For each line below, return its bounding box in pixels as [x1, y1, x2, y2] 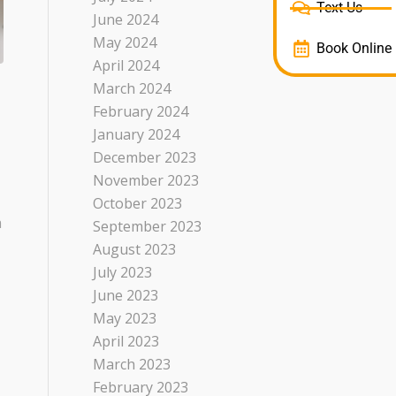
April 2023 [93, 331, 160, 351]
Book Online [316, 40, 392, 57]
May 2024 [93, 33, 157, 52]
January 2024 [93, 125, 180, 144]
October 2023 [93, 194, 183, 213]
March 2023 [93, 354, 171, 374]
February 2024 [93, 102, 189, 121]
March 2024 [93, 79, 171, 98]
